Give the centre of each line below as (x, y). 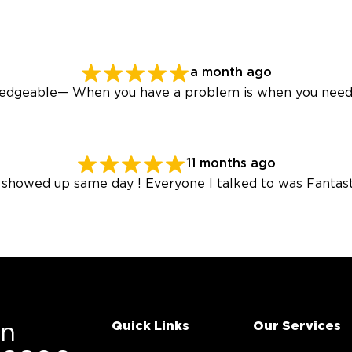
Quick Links (150, 326)
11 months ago (231, 164)
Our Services (297, 326)
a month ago (231, 73)
